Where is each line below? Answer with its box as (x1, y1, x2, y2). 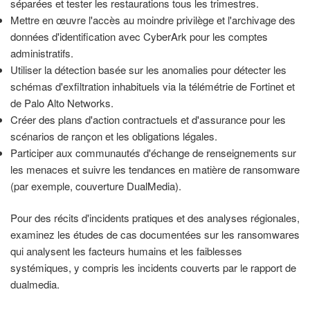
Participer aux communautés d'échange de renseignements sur (10, 145, 296, 160)
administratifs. (10, 45, 73, 60)
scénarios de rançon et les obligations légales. (10, 128, 217, 143)
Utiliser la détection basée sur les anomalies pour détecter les (10, 62, 286, 77)
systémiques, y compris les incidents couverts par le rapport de (10, 260, 296, 275)
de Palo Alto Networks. (10, 95, 113, 110)
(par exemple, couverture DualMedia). (10, 178, 181, 193)
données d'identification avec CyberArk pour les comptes (10, 28, 268, 44)
